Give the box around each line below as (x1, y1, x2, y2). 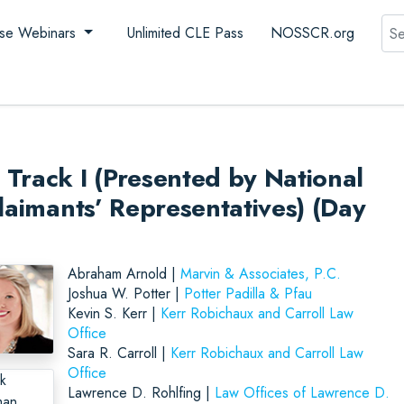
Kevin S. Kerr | (67, 302, 161, 324)
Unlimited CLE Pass (126, 23, 243, 43)
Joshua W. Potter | (67, 282, 184, 304)
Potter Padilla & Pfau (183, 282, 312, 304)
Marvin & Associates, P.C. (179, 262, 341, 284)
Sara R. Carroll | (67, 342, 170, 363)
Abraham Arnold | (67, 262, 180, 284)
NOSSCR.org (270, 23, 354, 43)
